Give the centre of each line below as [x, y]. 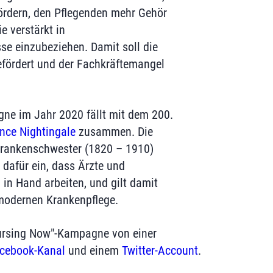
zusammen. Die [114, 132]
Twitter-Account [160, 250]
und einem [93, 250]
